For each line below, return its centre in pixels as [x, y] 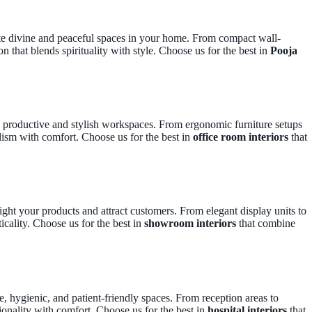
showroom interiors [190, 223]
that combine [266, 223]
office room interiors [241, 137]
